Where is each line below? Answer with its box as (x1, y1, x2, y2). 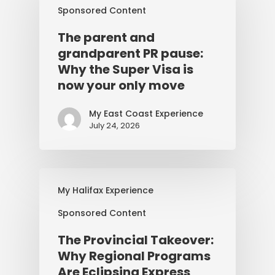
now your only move (58, 77, 185, 94)
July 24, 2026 (89, 120, 140, 131)
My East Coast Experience (89, 107, 203, 120)
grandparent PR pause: (58, 45, 203, 62)
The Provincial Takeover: (58, 231, 214, 249)
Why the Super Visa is (58, 61, 193, 78)
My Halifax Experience (58, 184, 153, 196)
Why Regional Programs (58, 247, 211, 265)
